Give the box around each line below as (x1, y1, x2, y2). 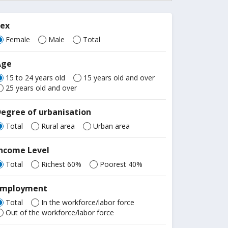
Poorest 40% (100, 159, 143, 169)
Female (6, 35, 31, 44)
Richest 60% (41, 159, 82, 169)
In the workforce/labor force (41, 197, 135, 207)
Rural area (41, 121, 75, 131)
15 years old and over (83, 73, 155, 82)
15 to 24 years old (6, 73, 66, 82)
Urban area (93, 121, 130, 131)
